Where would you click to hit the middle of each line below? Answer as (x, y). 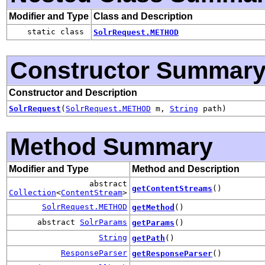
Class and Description (143, 16)
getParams (153, 222)
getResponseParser (172, 253)
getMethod (153, 207)
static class (58, 31)
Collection (33, 192)
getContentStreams (172, 188)
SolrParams (104, 222)
